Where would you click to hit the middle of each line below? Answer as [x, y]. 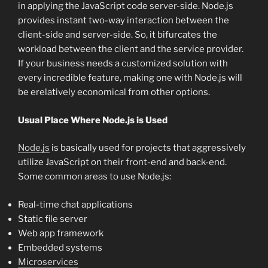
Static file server [53, 219]
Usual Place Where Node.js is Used [93, 120]
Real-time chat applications [75, 204]
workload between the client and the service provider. [131, 49]
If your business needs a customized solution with [123, 64]
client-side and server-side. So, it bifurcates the [118, 35]
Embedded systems [60, 247]
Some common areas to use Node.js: [95, 177]
